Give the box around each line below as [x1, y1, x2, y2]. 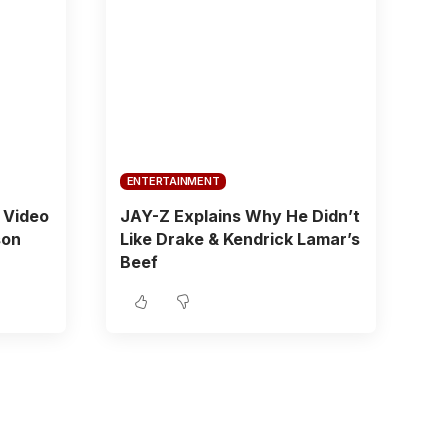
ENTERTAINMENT [126, 173, 220, 188]
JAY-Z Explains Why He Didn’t [119, 205, 360, 226]
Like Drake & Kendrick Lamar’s [119, 228, 360, 249]
